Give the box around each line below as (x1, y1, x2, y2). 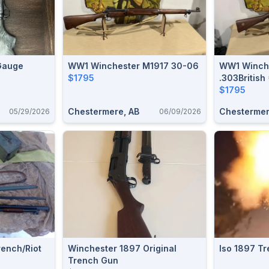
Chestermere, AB (68, 106, 139, 116)
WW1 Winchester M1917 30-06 (68, 60, 199, 71)
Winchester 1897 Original (68, 243, 177, 253)
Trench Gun (68, 255, 118, 265)
